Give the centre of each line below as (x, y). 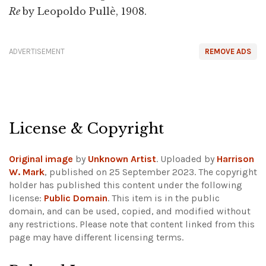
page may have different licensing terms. (96, 237)
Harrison (235, 159)
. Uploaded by (186, 159)
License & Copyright (86, 129)
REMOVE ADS (228, 52)
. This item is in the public (164, 198)
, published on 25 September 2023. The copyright (151, 172)
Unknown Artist (122, 159)
